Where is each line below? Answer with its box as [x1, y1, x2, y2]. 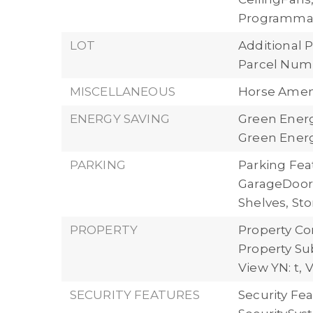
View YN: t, [238, 261, 303, 275]
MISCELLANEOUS [69, 85, 176, 99]
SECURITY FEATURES [69, 288, 200, 302]
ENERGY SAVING [69, 112, 170, 126]
